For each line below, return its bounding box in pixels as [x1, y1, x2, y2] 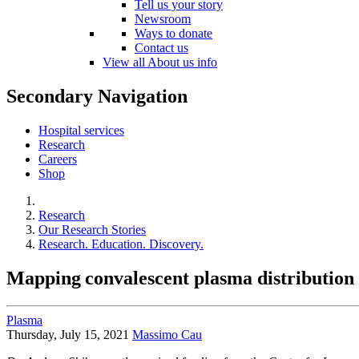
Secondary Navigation [6, 85, 188, 107]
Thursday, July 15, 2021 [6, 327, 129, 341]
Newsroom [135, 11, 191, 26]
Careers [38, 151, 77, 166]
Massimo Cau [132, 327, 202, 341]
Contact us [135, 40, 188, 54]
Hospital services [38, 123, 124, 137]
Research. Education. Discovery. [38, 236, 204, 251]
